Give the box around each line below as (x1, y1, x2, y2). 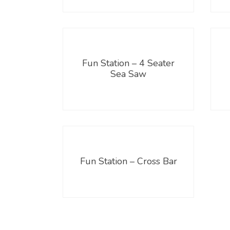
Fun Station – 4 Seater (82, 56, 175, 69)
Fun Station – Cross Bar (80, 155, 177, 167)
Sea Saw (110, 67, 146, 80)
